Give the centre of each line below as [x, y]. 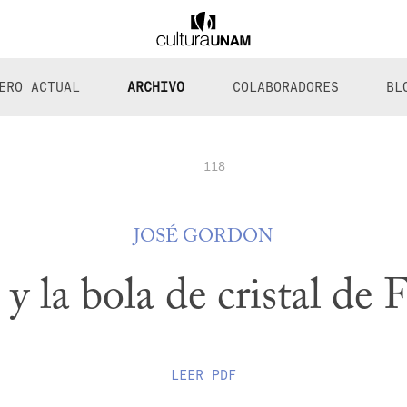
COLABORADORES [285, 87]
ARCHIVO [156, 87]
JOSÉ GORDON [203, 238]
